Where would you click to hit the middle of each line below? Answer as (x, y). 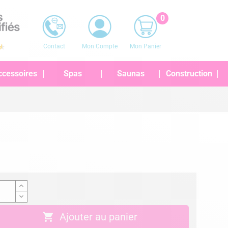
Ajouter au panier (99, 217)
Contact (54, 46)
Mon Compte (100, 46)
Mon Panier (146, 46)
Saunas (131, 74)
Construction (189, 74)
